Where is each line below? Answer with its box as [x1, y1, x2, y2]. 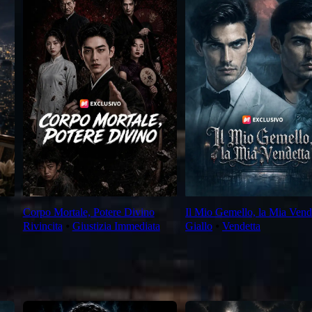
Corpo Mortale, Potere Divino [22, 206, 155, 219]
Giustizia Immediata [72, 220, 160, 233]
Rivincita [22, 220, 63, 233]
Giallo [185, 220, 212, 233]
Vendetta [221, 220, 260, 233]
